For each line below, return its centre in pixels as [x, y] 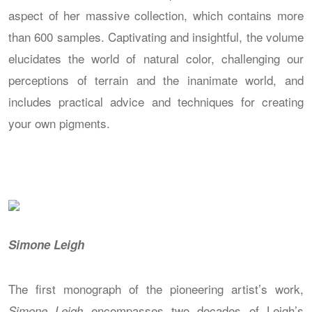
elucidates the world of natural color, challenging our [156, 58]
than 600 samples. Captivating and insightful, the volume [156, 36]
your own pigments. [59, 123]
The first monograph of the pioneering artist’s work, [156, 288]
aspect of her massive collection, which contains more [156, 15]
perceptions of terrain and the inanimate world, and [156, 79]
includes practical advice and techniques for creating [156, 101]
